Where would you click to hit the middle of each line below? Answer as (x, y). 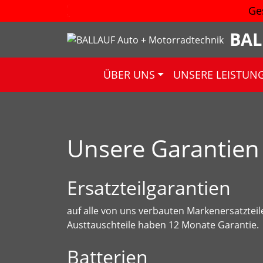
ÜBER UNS (129, 75)
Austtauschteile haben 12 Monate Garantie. (163, 225)
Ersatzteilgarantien (149, 188)
